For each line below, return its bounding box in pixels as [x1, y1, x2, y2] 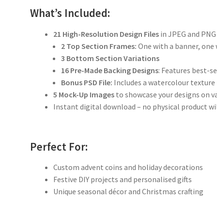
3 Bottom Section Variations [61, 53, 160, 63]
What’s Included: [30, 6, 110, 20]
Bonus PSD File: [61, 77, 113, 87]
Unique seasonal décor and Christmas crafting [53, 186, 204, 196]
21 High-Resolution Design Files [53, 29, 159, 39]
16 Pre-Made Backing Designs [61, 65, 159, 75]
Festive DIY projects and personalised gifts [53, 174, 192, 184]
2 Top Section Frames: [61, 41, 137, 51]
